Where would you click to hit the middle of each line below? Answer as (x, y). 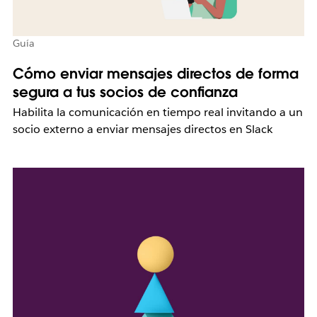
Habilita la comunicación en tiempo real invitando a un (157, 113)
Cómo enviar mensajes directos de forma (155, 74)
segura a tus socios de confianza (125, 92)
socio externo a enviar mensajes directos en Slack (142, 129)
